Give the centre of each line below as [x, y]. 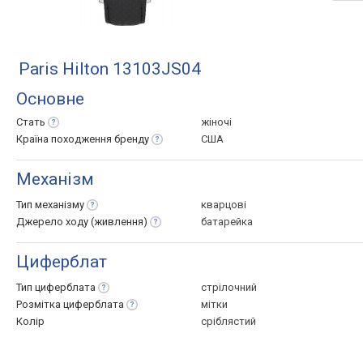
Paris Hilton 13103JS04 [110, 69]
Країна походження [65, 139]
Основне [50, 99]
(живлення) [119, 222]
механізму [60, 205]
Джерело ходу [53, 222]
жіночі [216, 122]
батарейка [227, 222]
